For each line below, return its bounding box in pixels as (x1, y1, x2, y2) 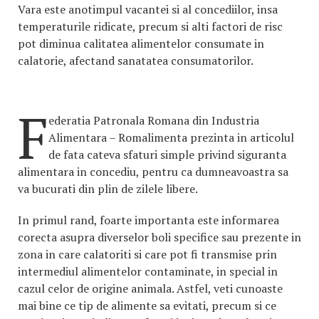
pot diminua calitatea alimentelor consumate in (18, 36, 264, 52)
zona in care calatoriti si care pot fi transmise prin (18, 246, 277, 263)
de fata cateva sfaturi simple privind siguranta (48, 147, 286, 163)
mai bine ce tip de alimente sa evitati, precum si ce (18, 298, 276, 314)
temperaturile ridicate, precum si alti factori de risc (18, 19, 283, 35)
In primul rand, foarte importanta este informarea (18, 212, 279, 229)
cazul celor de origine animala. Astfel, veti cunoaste (18, 281, 283, 297)
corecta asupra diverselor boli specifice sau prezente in (18, 229, 301, 246)
